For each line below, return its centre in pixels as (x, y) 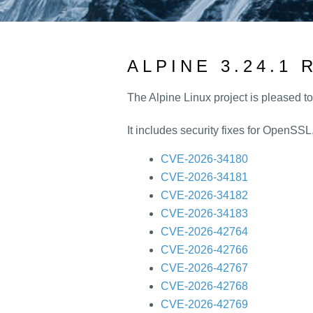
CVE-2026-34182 (204, 195)
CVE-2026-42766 (204, 249)
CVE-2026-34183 (204, 213)
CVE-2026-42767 (204, 268)
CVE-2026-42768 (204, 286)
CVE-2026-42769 (204, 304)
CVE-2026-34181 (204, 177)
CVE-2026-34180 (204, 159)
